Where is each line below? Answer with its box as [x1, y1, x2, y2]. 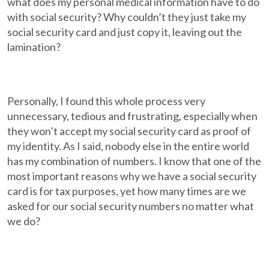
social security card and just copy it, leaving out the [7, 25, 243, 38]
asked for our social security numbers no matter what [7, 199, 255, 213]
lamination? [7, 40, 61, 53]
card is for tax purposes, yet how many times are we [7, 184, 247, 198]
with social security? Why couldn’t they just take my [7, 10, 247, 23]
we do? [7, 214, 41, 228]
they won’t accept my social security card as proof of [7, 124, 252, 138]
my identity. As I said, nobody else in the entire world [7, 139, 250, 153]
